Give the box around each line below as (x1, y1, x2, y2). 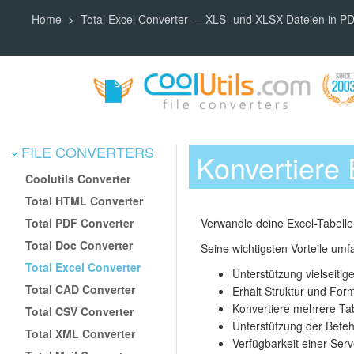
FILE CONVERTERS (17, 141, 154, 162)
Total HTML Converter (25, 192, 144, 209)
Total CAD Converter (25, 281, 136, 297)
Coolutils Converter (25, 170, 131, 186)
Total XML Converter (25, 325, 136, 341)
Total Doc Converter (25, 236, 134, 253)
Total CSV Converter (25, 303, 134, 319)
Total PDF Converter (25, 214, 134, 231)
